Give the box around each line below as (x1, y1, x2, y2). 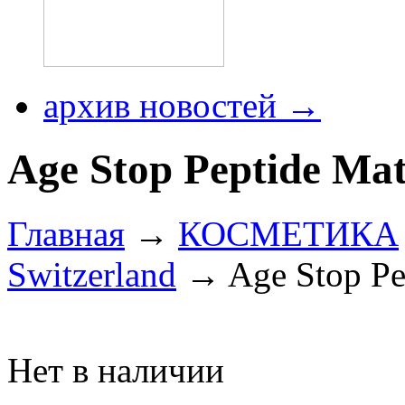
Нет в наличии (7, 350, 224, 390)
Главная (7, 213, 125, 253)
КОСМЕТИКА (178, 213, 399, 253)
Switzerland (7, 254, 176, 294)
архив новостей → (43, 86, 321, 125)
